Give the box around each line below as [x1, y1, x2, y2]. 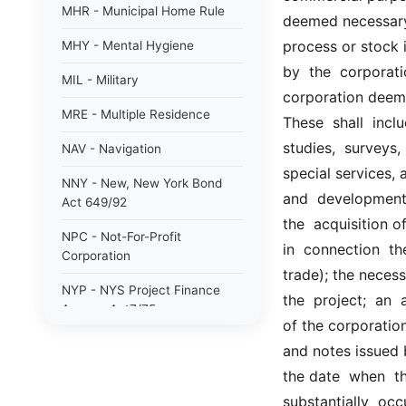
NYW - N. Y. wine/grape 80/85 [62, 336, 238, 351]
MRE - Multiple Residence [62, 107, 210, 121]
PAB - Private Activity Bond [62, 371, 221, 385]
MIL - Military [62, 72, 139, 87]
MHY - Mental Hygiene [62, 38, 194, 53]
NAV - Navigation [62, 141, 161, 156]
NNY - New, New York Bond [62, 176, 222, 190]
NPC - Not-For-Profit [62, 229, 181, 244]
